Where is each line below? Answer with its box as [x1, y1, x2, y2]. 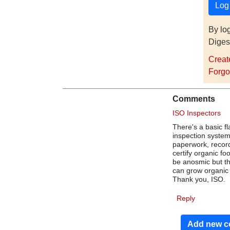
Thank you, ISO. [172, 175, 228, 183]
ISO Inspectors [172, 109, 221, 117]
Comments [172, 94, 216, 103]
